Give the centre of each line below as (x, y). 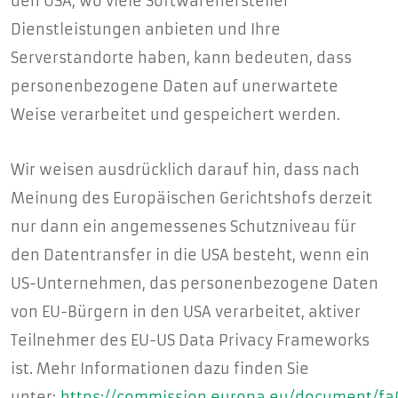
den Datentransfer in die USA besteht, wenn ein (190, 255)
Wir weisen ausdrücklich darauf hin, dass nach (185, 170)
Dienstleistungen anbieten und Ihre (146, 29)
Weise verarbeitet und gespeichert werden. (175, 115)
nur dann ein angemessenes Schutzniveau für (183, 227)
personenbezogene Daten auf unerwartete (175, 86)
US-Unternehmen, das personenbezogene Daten (195, 283)
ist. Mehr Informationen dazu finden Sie (160, 369)
